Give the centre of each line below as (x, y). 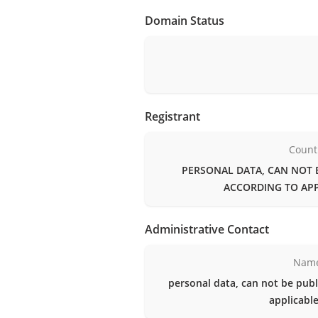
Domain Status (185, 20)
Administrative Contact (207, 229)
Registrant (172, 116)
